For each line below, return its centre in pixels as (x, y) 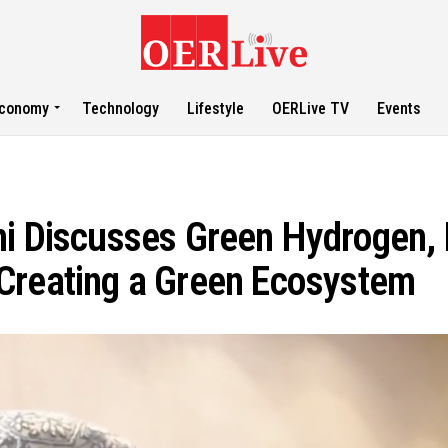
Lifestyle (216, 108)
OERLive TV (311, 108)
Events (399, 108)
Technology (121, 108)
